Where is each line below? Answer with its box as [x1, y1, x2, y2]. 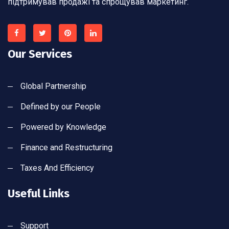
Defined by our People [20, 102, 101, 112]
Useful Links [8, 187, 70, 201]
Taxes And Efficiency [20, 163, 94, 173]
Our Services [8, 47, 72, 61]
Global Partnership [20, 81, 86, 91]
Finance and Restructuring [20, 143, 112, 153]
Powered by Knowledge [20, 122, 106, 132]
